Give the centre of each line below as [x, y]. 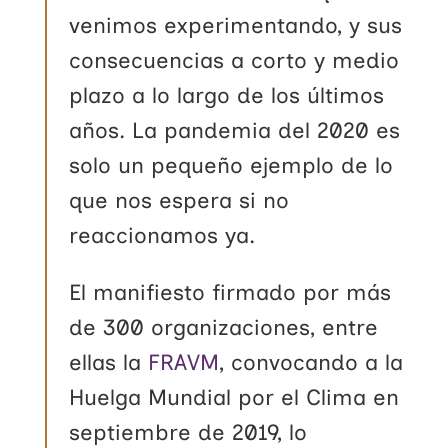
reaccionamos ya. [162, 235]
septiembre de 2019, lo [188, 432]
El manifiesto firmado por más [230, 292]
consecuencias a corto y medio [234, 60]
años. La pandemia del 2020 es [235, 130]
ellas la [109, 362]
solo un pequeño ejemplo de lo [231, 165]
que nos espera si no [179, 200]
